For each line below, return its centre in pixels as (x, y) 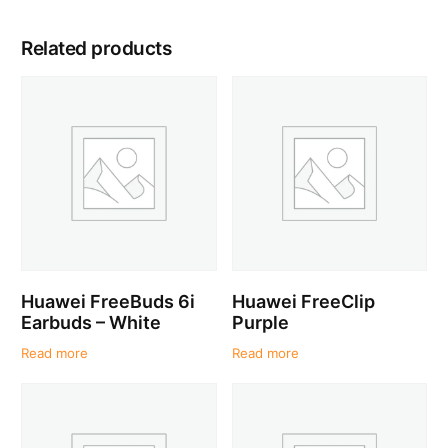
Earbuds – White (91, 322)
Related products (96, 48)
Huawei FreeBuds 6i (108, 301)
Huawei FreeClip (303, 301)
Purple (260, 322)
